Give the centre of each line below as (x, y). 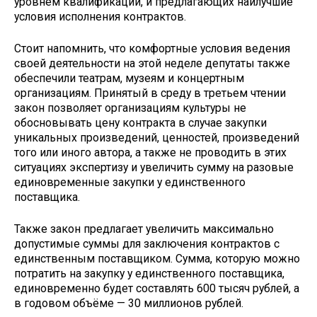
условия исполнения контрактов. (100, 17)
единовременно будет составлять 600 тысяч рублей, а (157, 288)
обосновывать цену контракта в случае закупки (140, 123)
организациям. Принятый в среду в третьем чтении (150, 93)
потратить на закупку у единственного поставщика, (149, 273)
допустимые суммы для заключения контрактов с (147, 243)
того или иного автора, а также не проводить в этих (150, 153)
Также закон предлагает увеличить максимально (144, 229)
